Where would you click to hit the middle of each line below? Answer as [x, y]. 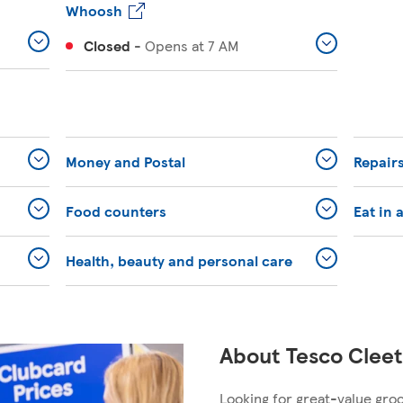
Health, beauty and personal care [179, 260]
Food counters [116, 211]
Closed [107, 45]
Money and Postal [126, 161]
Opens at [175, 45]
